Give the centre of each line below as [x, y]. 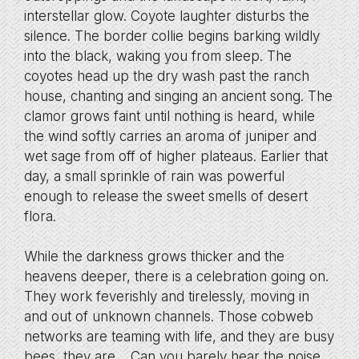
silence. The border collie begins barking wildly [172, 36]
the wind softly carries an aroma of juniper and [170, 136]
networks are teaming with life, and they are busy [179, 337]
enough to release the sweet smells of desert [166, 196]
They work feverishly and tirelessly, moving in [167, 296]
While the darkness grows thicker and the [154, 256]
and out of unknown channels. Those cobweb [169, 317]
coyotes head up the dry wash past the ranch [167, 76]
